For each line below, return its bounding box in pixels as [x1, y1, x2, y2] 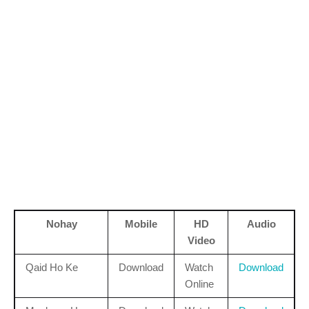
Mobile [125, 217, 157, 230]
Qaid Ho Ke [26, 261, 78, 273]
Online [185, 277, 214, 290]
